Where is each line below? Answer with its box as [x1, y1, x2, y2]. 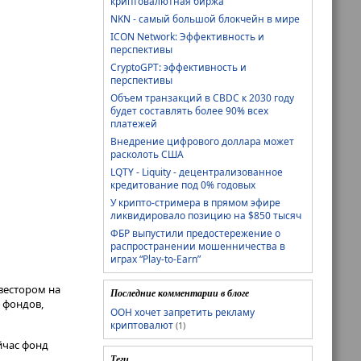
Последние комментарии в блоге [110, 285, 249, 300]
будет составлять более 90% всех [110, 103, 268, 118]
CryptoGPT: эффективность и [110, 60, 247, 74]
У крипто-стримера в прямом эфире [110, 195, 280, 210]
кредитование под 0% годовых [110, 177, 255, 192]
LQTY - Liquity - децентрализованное [110, 164, 283, 179]
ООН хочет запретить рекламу [110, 305, 255, 319]
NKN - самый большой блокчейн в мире [110, 11, 300, 26]
